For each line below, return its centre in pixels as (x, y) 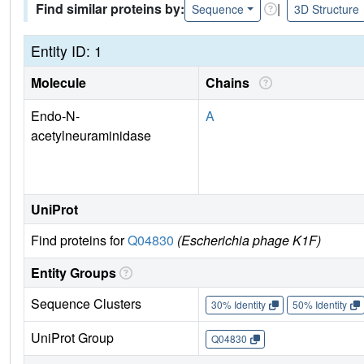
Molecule (58, 82)
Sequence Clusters (86, 303)
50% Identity (319, 305)
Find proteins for (79, 240)
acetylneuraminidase (91, 135)
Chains (231, 82)
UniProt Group (72, 337)
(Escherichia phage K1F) (249, 240)
